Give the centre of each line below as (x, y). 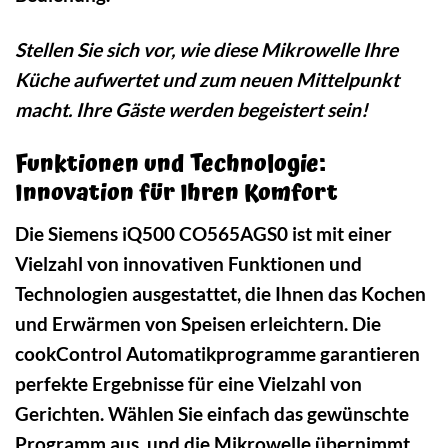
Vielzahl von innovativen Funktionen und (188, 264)
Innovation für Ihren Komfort (176, 193)
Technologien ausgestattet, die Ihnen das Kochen (220, 294)
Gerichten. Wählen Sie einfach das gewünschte (212, 414)
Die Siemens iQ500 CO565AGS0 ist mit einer (203, 234)
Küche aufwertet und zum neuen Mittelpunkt (207, 79)
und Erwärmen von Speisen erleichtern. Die (198, 324)
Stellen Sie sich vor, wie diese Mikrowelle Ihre (206, 49)
